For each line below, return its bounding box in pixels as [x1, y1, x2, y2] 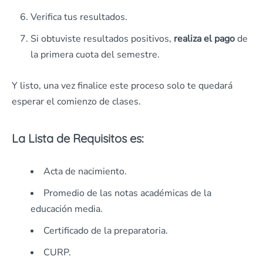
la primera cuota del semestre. [31, 48, 160, 62]
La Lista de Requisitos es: [12, 131, 144, 146]
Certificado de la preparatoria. [43, 224, 168, 238]
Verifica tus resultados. [31, 11, 127, 24]
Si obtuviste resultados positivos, [31, 32, 174, 46]
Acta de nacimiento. [43, 165, 127, 178]
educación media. [31, 203, 103, 216]
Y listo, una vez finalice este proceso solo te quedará [12, 79, 232, 93]
